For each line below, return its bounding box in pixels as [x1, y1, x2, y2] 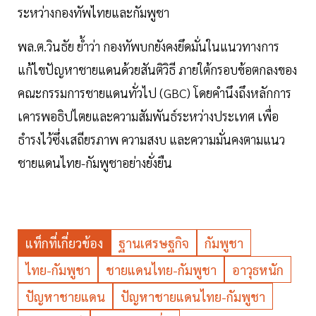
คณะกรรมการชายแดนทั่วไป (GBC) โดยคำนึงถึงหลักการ [18, 85, 291, 102]
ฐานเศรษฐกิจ [119, 235, 189, 252]
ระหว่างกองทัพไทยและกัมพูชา [18, 4, 169, 21]
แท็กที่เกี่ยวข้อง [25, 235, 103, 252]
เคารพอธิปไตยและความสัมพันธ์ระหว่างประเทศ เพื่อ [18, 108, 279, 125]
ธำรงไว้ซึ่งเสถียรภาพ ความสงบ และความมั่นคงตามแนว [18, 131, 285, 148]
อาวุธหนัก [232, 262, 284, 279]
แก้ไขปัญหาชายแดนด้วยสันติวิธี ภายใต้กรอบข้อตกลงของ [18, 61, 297, 78]
